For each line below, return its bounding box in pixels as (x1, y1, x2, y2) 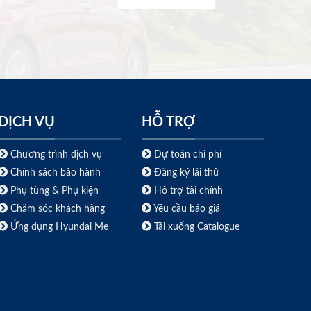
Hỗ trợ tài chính (153, 185, 223, 196)
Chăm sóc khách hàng (10, 203, 106, 215)
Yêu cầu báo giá (153, 203, 220, 215)
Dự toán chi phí (151, 149, 221, 160)
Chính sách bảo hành (8, 167, 101, 178)
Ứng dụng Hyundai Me (8, 221, 109, 233)
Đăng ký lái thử (151, 167, 219, 178)
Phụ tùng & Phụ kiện (10, 185, 99, 196)
